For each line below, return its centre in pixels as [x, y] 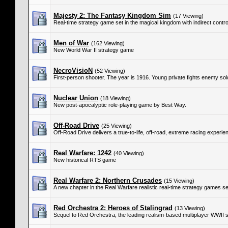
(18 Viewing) [116, 98]
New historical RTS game [85, 160]
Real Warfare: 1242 [82, 153]
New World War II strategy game [94, 50]
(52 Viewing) [110, 71]
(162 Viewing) [108, 43]
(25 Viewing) [117, 126]
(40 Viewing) [129, 153]
